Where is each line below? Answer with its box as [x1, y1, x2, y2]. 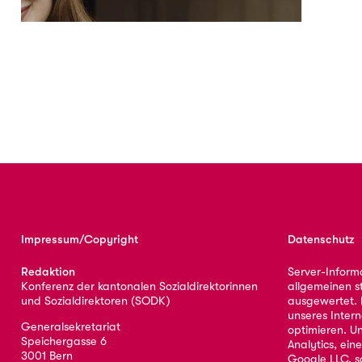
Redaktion [20, 264, 75, 279]
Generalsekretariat [20, 319, 120, 334]
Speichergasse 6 [20, 334, 107, 348]
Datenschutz [288, 232, 355, 246]
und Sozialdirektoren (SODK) [20, 293, 170, 308]
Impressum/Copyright [20, 232, 138, 246]
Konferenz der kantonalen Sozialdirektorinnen [20, 279, 258, 293]
